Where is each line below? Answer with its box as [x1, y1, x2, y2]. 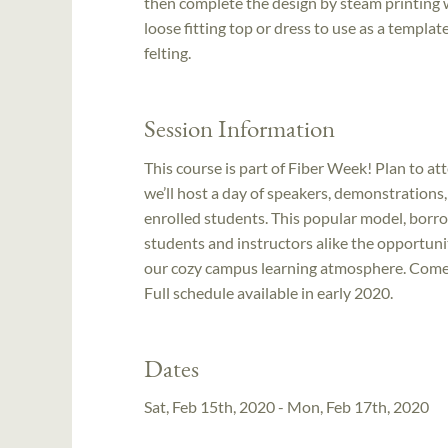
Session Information [144, 112, 335, 145]
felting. [144, 43, 191, 63]
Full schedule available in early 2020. [144, 282, 393, 302]
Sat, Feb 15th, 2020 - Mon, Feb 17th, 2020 [144, 397, 429, 417]
